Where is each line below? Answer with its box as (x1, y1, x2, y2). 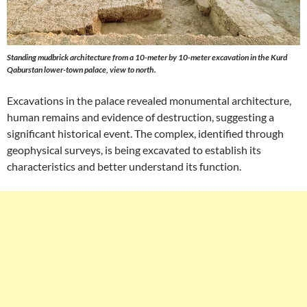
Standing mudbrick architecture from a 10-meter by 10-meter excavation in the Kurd (7, 52, 287, 62)
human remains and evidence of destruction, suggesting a (7, 110, 274, 123)
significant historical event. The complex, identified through (7, 127, 284, 140)
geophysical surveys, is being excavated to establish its (7, 143, 261, 156)
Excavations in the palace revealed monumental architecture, (7, 94, 291, 107)
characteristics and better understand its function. (7, 160, 241, 173)
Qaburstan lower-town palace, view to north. (7, 64, 156, 75)
